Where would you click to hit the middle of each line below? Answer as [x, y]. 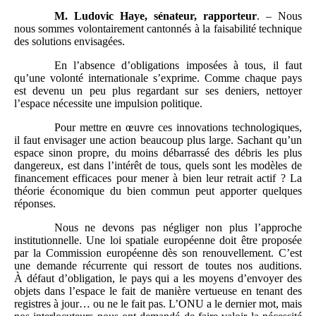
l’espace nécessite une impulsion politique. [108, 103]
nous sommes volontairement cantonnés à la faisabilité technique [158, 28]
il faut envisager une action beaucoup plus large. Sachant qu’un [158, 140]
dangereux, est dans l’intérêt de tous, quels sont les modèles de [158, 165]
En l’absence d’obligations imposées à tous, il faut [178, 65]
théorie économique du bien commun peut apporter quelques [158, 190]
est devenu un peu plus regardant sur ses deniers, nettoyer [158, 90]
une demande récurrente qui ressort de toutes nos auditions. [158, 265]
